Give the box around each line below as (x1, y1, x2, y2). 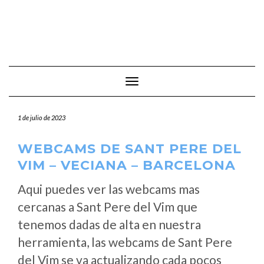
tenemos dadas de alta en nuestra (18, 217, 201, 232)
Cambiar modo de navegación (131, 77, 239, 87)
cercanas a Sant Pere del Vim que (18, 199, 197, 214)
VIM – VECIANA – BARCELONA (18, 157, 236, 173)
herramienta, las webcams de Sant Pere (18, 235, 232, 249)
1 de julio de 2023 (18, 114, 65, 121)
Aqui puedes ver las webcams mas (18, 181, 200, 196)
